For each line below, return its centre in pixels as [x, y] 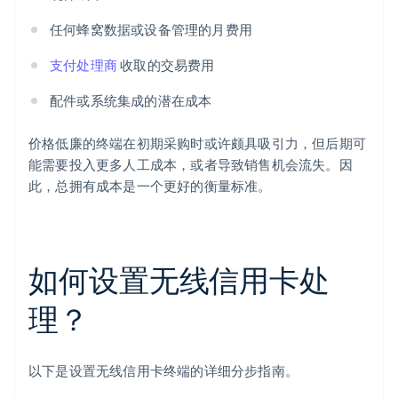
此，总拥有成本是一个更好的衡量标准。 [150, 186]
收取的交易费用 [166, 65]
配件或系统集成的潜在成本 [131, 101]
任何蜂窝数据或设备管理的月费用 [151, 30]
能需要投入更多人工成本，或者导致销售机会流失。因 [191, 165]
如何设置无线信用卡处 [179, 280]
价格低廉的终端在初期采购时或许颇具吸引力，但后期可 [198, 143]
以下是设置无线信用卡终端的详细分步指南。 [163, 371]
